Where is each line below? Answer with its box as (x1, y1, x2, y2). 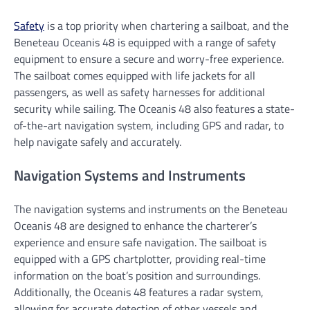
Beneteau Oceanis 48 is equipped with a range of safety (14, 34, 276, 51)
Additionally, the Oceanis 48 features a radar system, (14, 283, 264, 300)
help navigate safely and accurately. (14, 134, 181, 151)
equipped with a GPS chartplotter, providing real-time (14, 250, 266, 267)
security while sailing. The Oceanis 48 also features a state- (14, 100, 295, 118)
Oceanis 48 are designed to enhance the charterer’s (14, 217, 257, 234)
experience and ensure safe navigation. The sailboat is (14, 233, 266, 250)
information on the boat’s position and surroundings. (14, 266, 260, 284)
